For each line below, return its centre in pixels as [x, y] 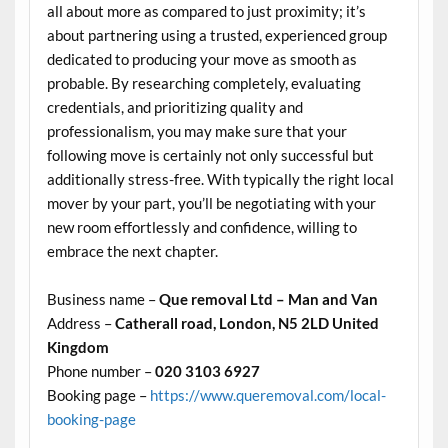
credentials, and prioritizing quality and [174, 106]
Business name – [102, 298]
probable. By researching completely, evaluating [203, 82]
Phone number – [100, 370]
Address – [80, 322]
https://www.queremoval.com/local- [267, 394]
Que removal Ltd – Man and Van [268, 298]
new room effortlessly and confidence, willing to [201, 226]
